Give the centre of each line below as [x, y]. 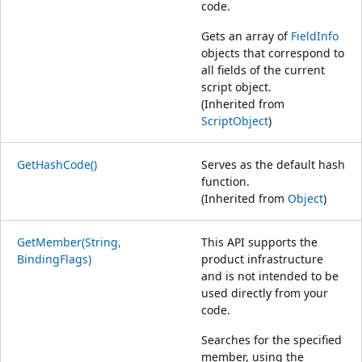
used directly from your [265, 293]
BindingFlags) [54, 259]
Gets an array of [246, 36]
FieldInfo [315, 36]
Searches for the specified [271, 339]
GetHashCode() [57, 164]
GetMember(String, [69, 242]
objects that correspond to [273, 53]
